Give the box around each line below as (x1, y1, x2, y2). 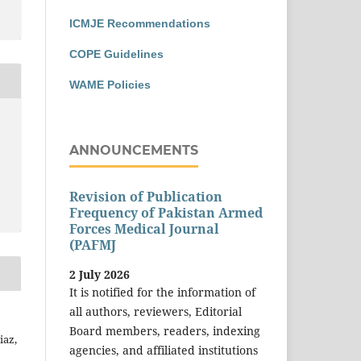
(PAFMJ (69, 236, 116, 255)
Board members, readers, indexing (69, 322, 260, 338)
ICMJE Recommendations (69, 16, 210, 30)
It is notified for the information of (69, 284, 255, 300)
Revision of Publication (69, 188, 222, 206)
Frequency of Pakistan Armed (69, 204, 263, 222)
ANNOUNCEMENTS (69, 142, 198, 158)
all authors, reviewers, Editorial (69, 303, 242, 319)
